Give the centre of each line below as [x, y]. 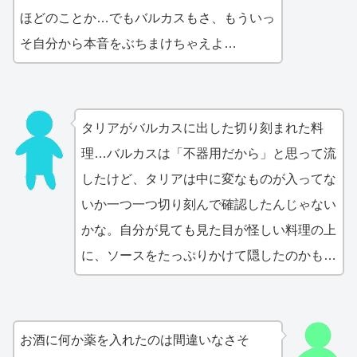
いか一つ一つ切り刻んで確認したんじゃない [208, 205]
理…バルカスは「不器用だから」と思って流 [208, 154]
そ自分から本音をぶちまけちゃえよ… [128, 44]
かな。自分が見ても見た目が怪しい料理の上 [208, 230]
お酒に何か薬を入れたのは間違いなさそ [135, 340]
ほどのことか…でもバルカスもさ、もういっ [147, 18]
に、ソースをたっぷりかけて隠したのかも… [208, 256]
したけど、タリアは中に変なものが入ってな [208, 179]
